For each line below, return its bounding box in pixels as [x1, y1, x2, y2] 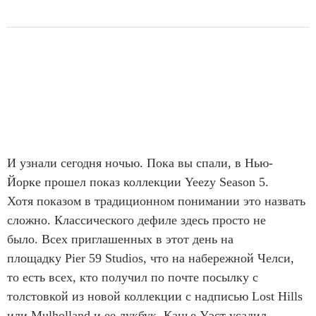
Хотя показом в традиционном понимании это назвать [7, 194, 305, 208]
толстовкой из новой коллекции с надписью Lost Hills [7, 289, 303, 303]
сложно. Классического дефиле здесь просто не [7, 213, 266, 227]
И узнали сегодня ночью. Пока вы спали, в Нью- [7, 156, 273, 170]
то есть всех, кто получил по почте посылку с [7, 270, 258, 284]
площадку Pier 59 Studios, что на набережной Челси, [7, 251, 294, 265]
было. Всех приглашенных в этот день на [7, 232, 233, 246]
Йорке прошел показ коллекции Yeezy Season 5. [7, 175, 269, 189]
